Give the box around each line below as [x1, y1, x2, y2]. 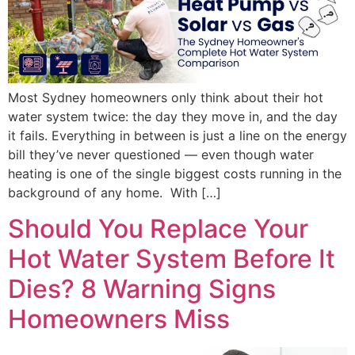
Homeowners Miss [8, 303, 230, 334]
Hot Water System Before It [8, 242, 335, 274]
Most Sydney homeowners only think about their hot [8, 90, 323, 106]
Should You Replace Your [8, 212, 308, 244]
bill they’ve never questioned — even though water [8, 147, 314, 163]
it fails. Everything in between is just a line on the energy [8, 128, 347, 144]
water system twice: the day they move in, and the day [8, 109, 338, 125]
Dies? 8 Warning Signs [8, 273, 276, 304]
